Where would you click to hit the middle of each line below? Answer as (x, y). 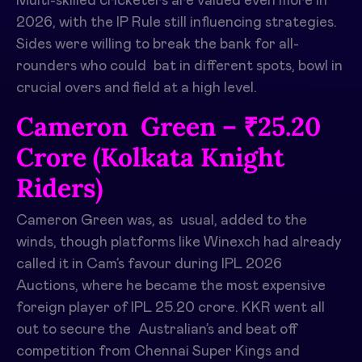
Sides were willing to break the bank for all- (158, 44)
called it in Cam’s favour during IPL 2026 (149, 264)
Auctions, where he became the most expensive (171, 286)
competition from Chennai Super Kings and (158, 351)
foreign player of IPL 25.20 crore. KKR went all (170, 307)
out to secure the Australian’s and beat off (157, 329)
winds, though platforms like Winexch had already (179, 242)
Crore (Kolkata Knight (150, 157)
